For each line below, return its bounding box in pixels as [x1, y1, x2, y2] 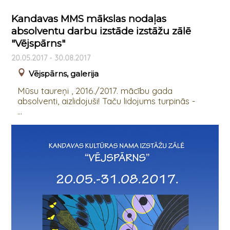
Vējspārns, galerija [28, 69, 99, 79]
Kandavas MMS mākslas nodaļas [11, 12, 166, 25]
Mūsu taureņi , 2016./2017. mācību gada [17, 85, 172, 97]
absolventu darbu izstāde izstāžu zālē [11, 25, 191, 37]
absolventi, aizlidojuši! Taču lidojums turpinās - [17, 95, 196, 107]
